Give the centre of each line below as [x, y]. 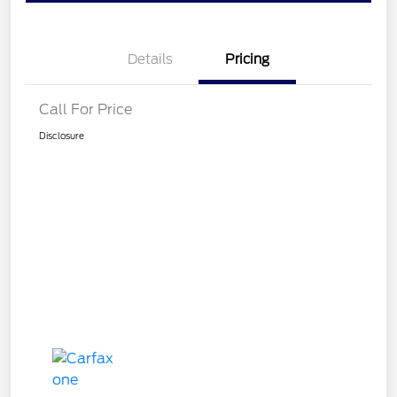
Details [150, 59]
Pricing [247, 59]
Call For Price [86, 109]
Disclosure [62, 135]
